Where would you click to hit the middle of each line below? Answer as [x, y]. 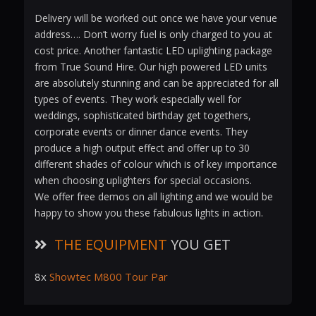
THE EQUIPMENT [110, 245]
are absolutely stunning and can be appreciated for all [156, 83]
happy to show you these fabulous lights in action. [148, 213]
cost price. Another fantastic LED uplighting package [153, 51]
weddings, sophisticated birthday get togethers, [142, 116]
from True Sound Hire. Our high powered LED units [151, 67]
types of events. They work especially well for [138, 99]
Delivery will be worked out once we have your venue [156, 18]
